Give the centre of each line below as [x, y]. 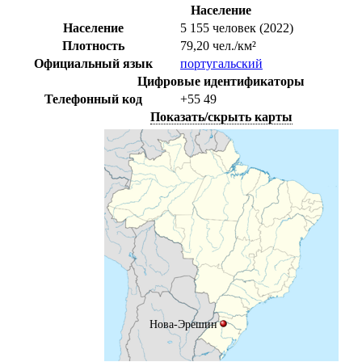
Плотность [93, 46]
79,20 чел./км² [218, 46]
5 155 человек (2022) [237, 28]
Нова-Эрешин [184, 324]
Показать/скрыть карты [221, 117]
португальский [221, 64]
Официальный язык [93, 64]
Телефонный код [93, 99]
